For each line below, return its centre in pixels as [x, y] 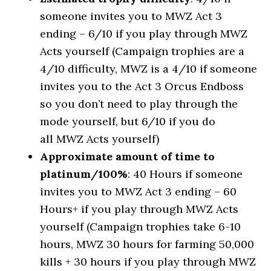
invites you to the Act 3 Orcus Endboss [142, 86]
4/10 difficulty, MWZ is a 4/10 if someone [149, 69]
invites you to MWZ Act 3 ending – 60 [139, 191]
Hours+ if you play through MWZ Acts [139, 209]
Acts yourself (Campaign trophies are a [142, 51]
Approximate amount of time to [128, 156]
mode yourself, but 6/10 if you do [128, 121]
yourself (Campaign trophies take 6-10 [141, 227]
